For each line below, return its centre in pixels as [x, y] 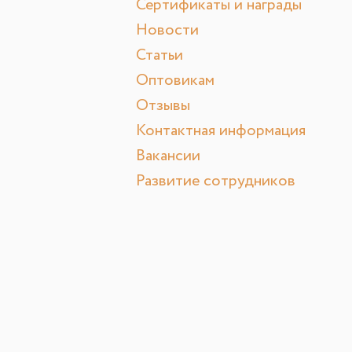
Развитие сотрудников [216, 181]
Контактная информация [221, 131]
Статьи [159, 56]
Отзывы [163, 106]
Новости [167, 31]
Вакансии [168, 156]
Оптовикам [175, 81]
